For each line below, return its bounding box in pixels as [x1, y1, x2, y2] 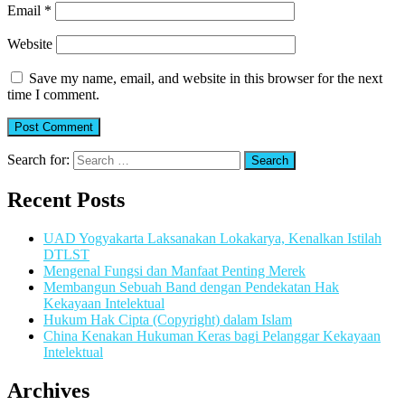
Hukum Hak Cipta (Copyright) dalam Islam [43, 312, 292, 328]
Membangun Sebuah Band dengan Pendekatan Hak [43, 279, 339, 296]
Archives [7, 378, 89, 402]
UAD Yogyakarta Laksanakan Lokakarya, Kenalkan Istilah [43, 231, 381, 247]
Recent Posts [7, 188, 125, 212]
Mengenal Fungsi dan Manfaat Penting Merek [43, 263, 306, 279]
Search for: [7, 152, 70, 168]
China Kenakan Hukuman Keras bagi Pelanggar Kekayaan [43, 328, 381, 344]
